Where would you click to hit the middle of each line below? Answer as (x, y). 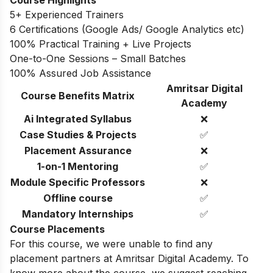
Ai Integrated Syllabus (78, 119)
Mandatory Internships (78, 214)
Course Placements (57, 229)
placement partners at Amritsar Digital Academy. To (129, 258)
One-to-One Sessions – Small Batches (98, 58)
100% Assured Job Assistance (80, 73)
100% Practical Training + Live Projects (101, 44)
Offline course (78, 198)
